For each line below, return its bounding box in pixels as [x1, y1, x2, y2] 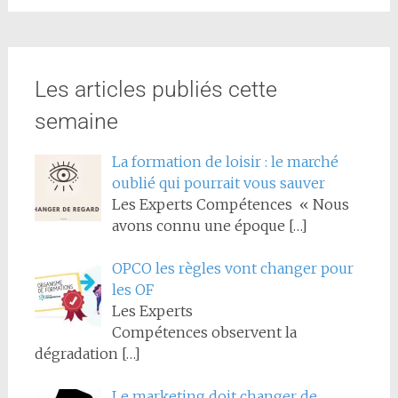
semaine [34, 107, 118, 134]
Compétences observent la [111, 322, 297, 341]
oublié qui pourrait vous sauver [111, 173, 325, 192]
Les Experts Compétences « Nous [111, 195, 349, 213]
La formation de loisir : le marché [111, 152, 338, 171]
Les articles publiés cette [34, 76, 277, 102]
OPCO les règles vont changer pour [111, 259, 354, 277]
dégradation [34, 344, 122, 362]
